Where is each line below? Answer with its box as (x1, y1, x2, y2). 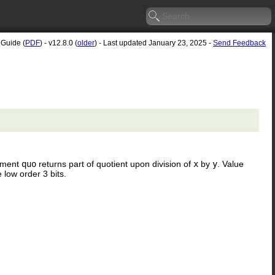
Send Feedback (213, 39, 266, 47)
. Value (217, 158, 244, 169)
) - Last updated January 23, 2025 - (95, 39, 213, 47)
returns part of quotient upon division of (36, 158, 193, 169)
